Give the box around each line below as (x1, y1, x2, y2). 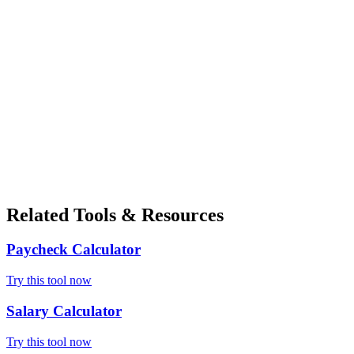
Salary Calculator (6, 302, 122, 319)
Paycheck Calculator (6, 241, 141, 258)
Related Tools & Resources (6, 204, 224, 225)
